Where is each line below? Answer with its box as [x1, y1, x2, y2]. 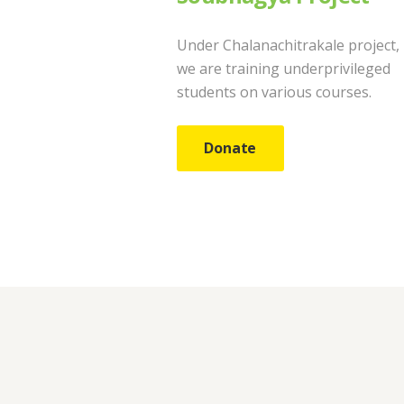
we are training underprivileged [177, 58, 390, 78]
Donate [204, 138, 257, 159]
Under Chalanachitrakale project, [177, 34, 399, 55]
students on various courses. [177, 81, 372, 102]
